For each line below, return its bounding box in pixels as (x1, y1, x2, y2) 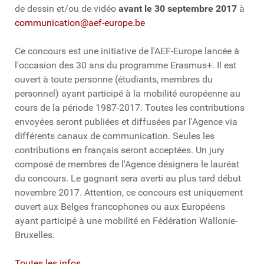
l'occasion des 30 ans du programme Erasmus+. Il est (15, 59, 236, 71)
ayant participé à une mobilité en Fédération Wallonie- (15, 214, 237, 226)
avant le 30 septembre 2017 (118, 2, 237, 14)
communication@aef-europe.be (15, 16, 145, 28)
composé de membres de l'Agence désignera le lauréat (15, 158, 239, 170)
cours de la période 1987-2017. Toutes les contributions (15, 101, 245, 113)
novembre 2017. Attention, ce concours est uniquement (15, 186, 243, 198)
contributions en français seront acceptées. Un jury (15, 144, 225, 156)
